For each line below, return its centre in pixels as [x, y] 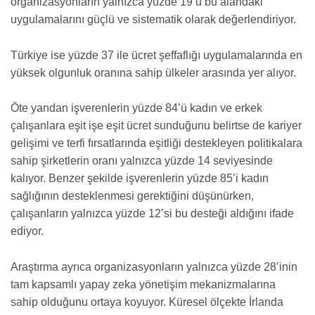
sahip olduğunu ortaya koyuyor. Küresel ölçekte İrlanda [147, 302]
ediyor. [27, 231]
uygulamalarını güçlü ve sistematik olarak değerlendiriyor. [153, 20]
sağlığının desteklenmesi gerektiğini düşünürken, [132, 196]
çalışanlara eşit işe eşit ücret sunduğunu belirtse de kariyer [156, 126]
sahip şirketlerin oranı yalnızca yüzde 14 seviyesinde [142, 161]
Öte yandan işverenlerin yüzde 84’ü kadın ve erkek [136, 108]
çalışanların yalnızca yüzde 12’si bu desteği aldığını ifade [152, 214]
